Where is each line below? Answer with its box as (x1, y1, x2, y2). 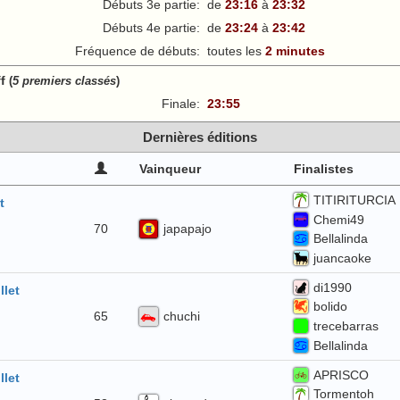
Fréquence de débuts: (75, 43, 200, 58)
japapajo (162, 221, 212, 236)
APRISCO (312, 367, 369, 382)
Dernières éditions (143, 129, 257, 145)
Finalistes (293, 162, 354, 177)
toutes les (207, 43, 265, 58)
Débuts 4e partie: (103, 20, 200, 35)
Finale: (162, 96, 200, 111)
